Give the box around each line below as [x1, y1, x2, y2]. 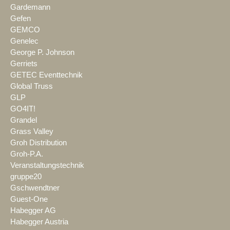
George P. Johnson [10, 48, 74, 57]
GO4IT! [10, 105, 35, 113]
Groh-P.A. [10, 150, 43, 159]
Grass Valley [10, 127, 53, 136]
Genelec [10, 37, 39, 46]
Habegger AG [10, 206, 56, 215]
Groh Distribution [10, 139, 67, 147]
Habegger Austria [10, 218, 68, 226]
